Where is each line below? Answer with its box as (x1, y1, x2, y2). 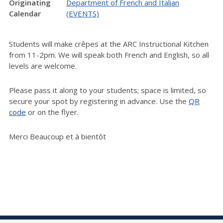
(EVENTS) (66, 8, 99, 19)
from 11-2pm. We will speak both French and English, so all (9, 50, 209, 60)
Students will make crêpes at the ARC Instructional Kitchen (9, 39, 209, 49)
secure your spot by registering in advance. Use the (9, 96, 189, 107)
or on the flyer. (26, 107, 81, 117)
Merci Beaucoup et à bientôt (9, 131, 106, 142)
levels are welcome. (9, 61, 79, 71)
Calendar (9, 8, 41, 19)
